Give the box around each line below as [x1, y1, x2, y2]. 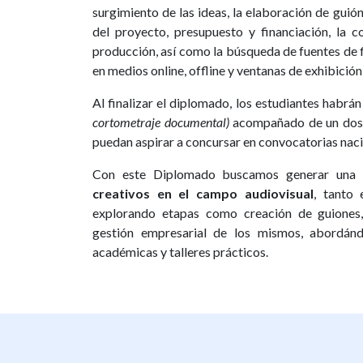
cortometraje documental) [92, 114, 229, 130]
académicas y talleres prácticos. [92, 244, 268, 260]
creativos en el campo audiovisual [92, 186, 314, 202]
